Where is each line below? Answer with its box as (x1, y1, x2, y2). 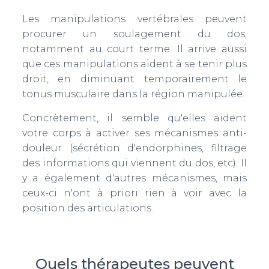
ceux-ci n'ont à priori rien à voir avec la (22, 187, 247, 199)
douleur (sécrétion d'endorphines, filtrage (22, 142, 247, 154)
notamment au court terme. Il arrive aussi (22, 43, 247, 55)
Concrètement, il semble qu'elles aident (22, 112, 247, 124)
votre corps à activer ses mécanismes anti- (22, 127, 247, 139)
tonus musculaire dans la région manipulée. (22, 88, 247, 100)
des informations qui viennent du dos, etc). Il (22, 157, 247, 169)
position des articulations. (22, 202, 153, 214)
